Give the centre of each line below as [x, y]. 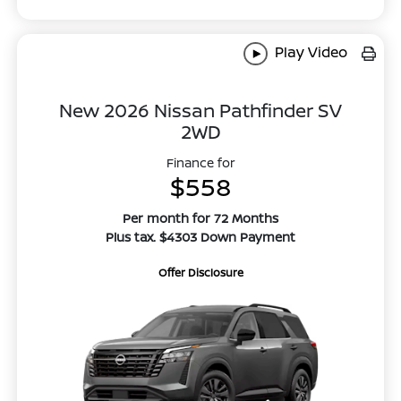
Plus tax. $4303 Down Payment [200, 236]
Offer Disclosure [200, 272]
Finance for [200, 162]
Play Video [309, 51]
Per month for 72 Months [200, 218]
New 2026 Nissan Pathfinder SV [200, 110]
